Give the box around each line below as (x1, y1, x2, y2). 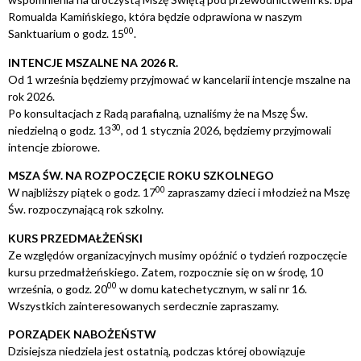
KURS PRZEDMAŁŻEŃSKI (8, 230, 143, 245)
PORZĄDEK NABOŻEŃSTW (8, 326, 156, 341)
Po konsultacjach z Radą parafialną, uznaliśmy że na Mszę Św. (8, 106, 308, 120)
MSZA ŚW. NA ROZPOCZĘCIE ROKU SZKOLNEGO (8, 168, 274, 183)
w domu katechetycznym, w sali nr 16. (117, 281, 307, 296)
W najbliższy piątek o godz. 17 (8, 185, 156, 200)
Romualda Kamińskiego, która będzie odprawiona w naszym (8, 10, 302, 24)
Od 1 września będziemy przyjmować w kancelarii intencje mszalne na (8, 72, 351, 86)
